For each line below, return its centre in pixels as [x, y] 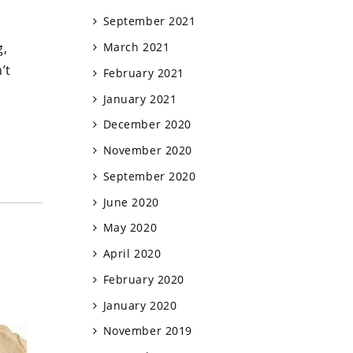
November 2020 [147, 150]
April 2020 [132, 254]
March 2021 [136, 47]
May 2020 [130, 228]
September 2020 [149, 176]
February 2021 [143, 72]
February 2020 [143, 279]
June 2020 [131, 202]
